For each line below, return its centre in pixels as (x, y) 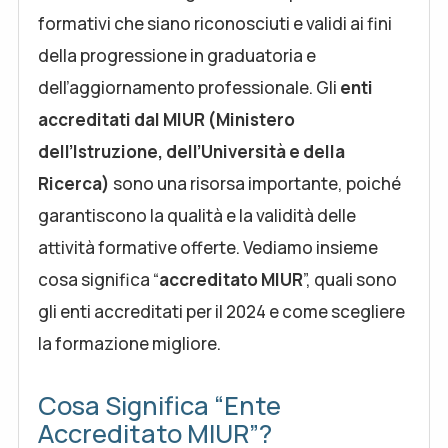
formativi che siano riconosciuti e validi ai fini (215, 23)
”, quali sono (350, 279)
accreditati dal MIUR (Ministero (166, 119)
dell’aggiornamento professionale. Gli (189, 87)
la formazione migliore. (129, 343)
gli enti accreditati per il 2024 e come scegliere (221, 311)
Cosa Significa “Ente (159, 405)
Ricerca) (74, 183)
